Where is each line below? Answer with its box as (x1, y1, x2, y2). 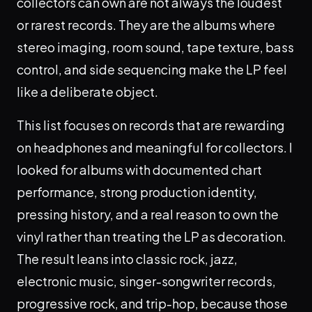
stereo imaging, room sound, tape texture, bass (17, 39, 294, 56)
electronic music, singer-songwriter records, (17, 273, 276, 290)
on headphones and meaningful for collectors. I (17, 139, 292, 156)
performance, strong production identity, (17, 184, 257, 201)
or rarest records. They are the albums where (17, 17, 275, 33)
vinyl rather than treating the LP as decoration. (17, 228, 286, 245)
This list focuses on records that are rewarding (17, 117, 285, 134)
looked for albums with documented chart (17, 162, 262, 178)
